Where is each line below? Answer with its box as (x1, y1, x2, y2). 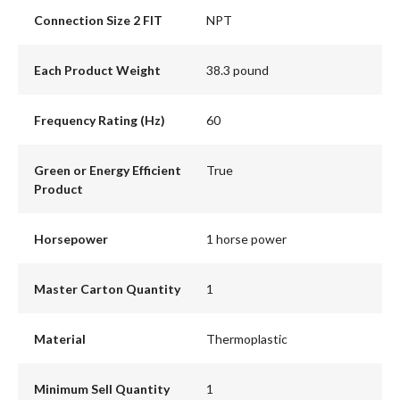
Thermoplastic (206, 330, 287, 346)
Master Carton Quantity (33, 280, 180, 296)
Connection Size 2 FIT (33, 12, 162, 28)
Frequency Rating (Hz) (33, 112, 165, 128)
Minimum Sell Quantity (33, 380, 170, 396)
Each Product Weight (33, 62, 161, 78)
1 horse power (206, 230, 287, 246)
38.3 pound (206, 62, 269, 78)
